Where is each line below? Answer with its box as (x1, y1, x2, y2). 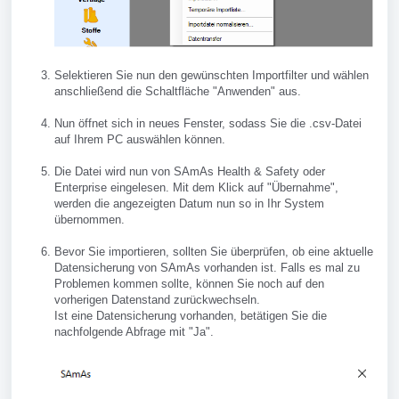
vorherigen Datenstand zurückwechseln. (54, 293, 260, 307)
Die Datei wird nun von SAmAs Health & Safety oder (54, 165, 325, 179)
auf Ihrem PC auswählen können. (54, 133, 225, 147)
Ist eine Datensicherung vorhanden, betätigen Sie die (54, 309, 327, 323)
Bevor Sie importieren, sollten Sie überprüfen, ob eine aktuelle (54, 245, 373, 259)
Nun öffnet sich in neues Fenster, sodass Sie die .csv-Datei (54, 117, 362, 131)
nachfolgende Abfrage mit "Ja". (54, 325, 214, 339)
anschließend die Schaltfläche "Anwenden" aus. (54, 85, 301, 99)
